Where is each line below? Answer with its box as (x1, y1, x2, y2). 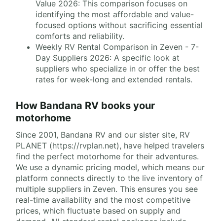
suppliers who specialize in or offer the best (36, 64, 200, 74)
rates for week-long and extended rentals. (36, 74, 192, 85)
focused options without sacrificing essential (36, 20, 203, 31)
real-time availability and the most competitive (16, 195, 190, 205)
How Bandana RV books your (16, 100, 155, 112)
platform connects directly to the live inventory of (16, 173, 203, 184)
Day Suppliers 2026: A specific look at (36, 53, 180, 63)
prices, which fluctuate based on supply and (16, 206, 181, 216)
